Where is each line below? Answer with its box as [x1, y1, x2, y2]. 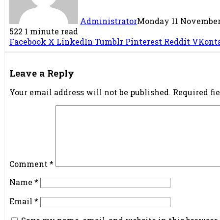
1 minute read [25, 26, 78, 36]
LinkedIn [56, 36, 93, 47]
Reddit [164, 36, 190, 47]
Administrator [80, 15, 137, 26]
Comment [9, 158, 50, 169]
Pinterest [125, 36, 162, 47]
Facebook [9, 36, 46, 47]
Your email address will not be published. [9, 86, 171, 97]
